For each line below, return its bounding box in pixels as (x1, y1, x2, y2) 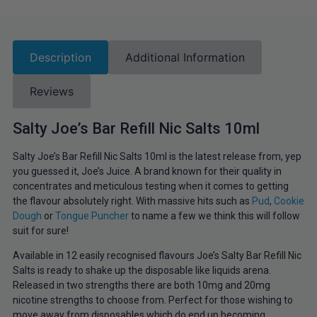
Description (29, 50, 91, 64)
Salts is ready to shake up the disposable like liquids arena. (12, 265, 271, 277)
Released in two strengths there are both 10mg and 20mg (12, 279, 270, 292)
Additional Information (125, 50, 245, 64)
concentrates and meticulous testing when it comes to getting (12, 180, 289, 192)
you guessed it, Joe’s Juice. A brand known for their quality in (12, 165, 282, 177)
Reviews (29, 83, 74, 98)
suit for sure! (12, 224, 69, 236)
